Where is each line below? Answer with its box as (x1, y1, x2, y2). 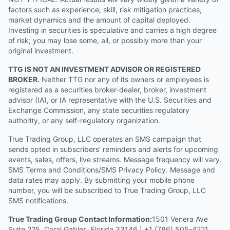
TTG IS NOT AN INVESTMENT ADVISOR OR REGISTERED (8, 65, 201, 73)
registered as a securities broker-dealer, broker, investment (8, 85, 206, 94)
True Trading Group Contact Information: (8, 215, 152, 223)
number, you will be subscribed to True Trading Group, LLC (8, 186, 206, 195)
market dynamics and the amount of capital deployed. (8, 15, 190, 24)
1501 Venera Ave (152, 215, 208, 223)
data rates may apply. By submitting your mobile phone (8, 176, 195, 184)
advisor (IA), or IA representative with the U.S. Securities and (8, 95, 212, 104)
